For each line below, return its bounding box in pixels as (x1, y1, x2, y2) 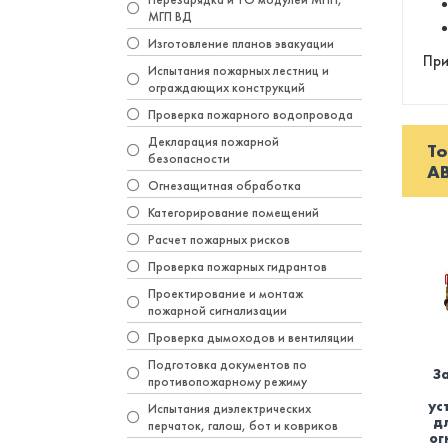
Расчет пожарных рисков (148, 231, 290, 248)
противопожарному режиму (148, 373, 307, 390)
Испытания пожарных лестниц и (148, 62, 329, 79)
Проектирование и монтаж (148, 285, 303, 302)
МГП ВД (148, 8, 192, 25)
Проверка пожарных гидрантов (148, 258, 327, 275)
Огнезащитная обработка (148, 177, 301, 194)
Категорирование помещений (148, 204, 319, 221)
